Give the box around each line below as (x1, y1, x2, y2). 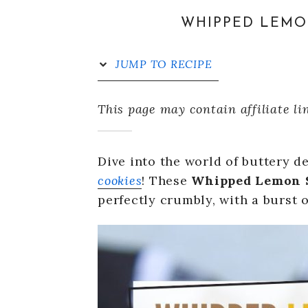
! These (142, 173, 192, 188)
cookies (98, 173, 142, 188)
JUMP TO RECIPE (112, 57, 212, 71)
